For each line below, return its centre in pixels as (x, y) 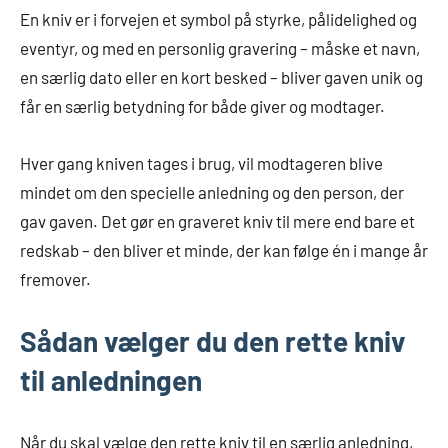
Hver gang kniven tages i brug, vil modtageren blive (201, 163)
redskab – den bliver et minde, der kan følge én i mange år (224, 250)
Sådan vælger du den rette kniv (213, 341)
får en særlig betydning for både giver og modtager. (202, 106)
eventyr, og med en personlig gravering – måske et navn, (220, 48)
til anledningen (111, 380)
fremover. (55, 279)
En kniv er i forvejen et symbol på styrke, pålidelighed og (218, 19)
